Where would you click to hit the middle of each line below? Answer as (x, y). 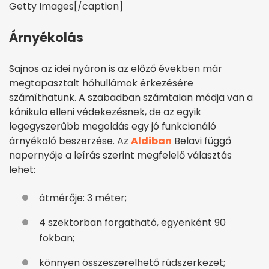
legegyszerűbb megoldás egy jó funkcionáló (113, 126)
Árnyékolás (46, 37)
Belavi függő (201, 141)
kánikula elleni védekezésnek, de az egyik (105, 112)
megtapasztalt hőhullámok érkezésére (101, 83)
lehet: (22, 169)
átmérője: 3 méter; (83, 198)
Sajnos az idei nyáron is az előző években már (116, 68)
